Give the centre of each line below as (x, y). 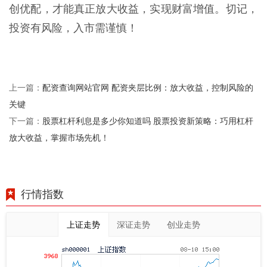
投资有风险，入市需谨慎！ (73, 28)
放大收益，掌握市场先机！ (59, 137)
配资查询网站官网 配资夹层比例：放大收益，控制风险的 (148, 87)
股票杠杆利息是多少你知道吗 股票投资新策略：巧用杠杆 (148, 120)
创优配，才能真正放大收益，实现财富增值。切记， (133, 9)
